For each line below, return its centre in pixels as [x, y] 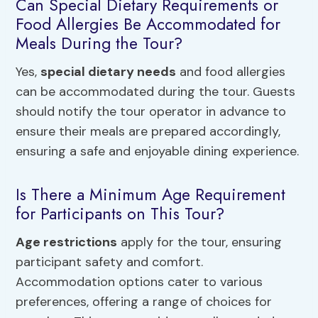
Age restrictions [67, 242]
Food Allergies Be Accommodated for [148, 24]
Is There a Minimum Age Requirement [151, 195]
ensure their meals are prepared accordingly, [148, 131]
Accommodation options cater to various [139, 281]
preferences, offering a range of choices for [144, 301]
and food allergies [231, 71]
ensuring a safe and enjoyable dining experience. [158, 151]
